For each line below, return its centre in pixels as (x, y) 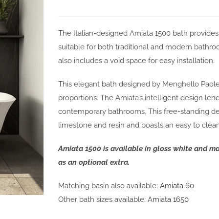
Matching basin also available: (109, 186)
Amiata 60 (177, 186)
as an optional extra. (94, 162)
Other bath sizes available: (103, 199)
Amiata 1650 (168, 199)
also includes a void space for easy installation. (136, 61)
